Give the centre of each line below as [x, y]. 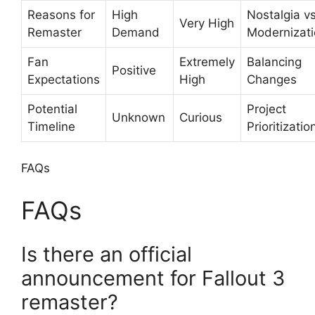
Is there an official [107, 254]
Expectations [64, 79]
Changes [272, 79]
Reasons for [61, 14]
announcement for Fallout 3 [153, 278]
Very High [207, 23]
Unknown [139, 117]
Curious [201, 117]
